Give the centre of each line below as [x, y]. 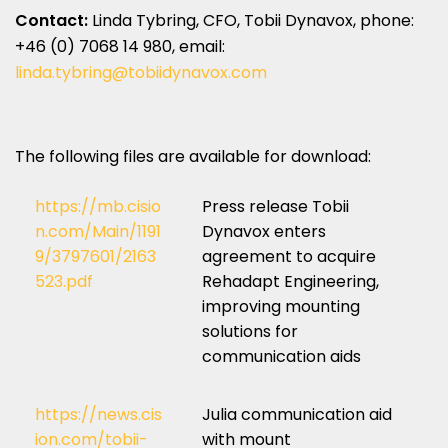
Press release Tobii [275, 206]
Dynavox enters [264, 231]
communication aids [281, 356]
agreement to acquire [289, 256]
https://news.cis [98, 414]
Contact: [53, 20]
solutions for [250, 331]
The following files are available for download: [193, 156]
